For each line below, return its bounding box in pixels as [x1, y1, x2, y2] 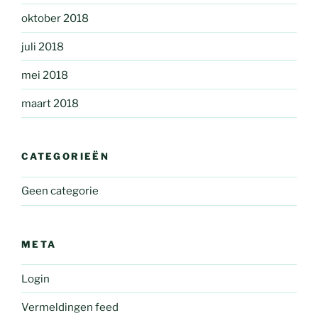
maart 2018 [21, 97, 79, 110]
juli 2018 [21, 40, 64, 53]
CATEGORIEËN [21, 150, 109, 163]
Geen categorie [21, 185, 99, 198]
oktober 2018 [21, 11, 89, 25]
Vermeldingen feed [21, 300, 119, 314]
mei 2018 [21, 68, 68, 82]
